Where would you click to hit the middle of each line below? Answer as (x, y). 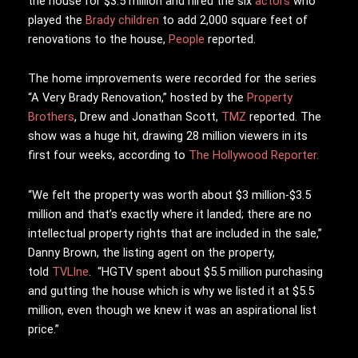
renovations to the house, (98, 39)
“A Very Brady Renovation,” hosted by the (137, 98)
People (187, 39)
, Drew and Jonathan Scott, (148, 117)
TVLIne (70, 271)
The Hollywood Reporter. (254, 155)
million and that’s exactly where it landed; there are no (170, 214)
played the (57, 20)
